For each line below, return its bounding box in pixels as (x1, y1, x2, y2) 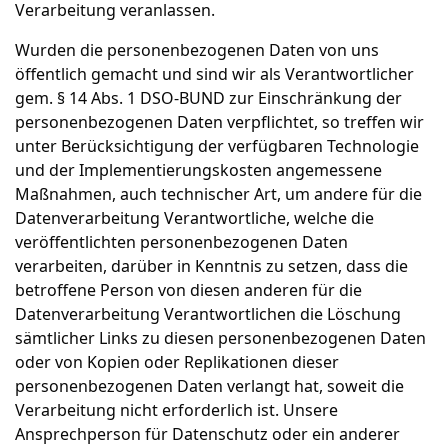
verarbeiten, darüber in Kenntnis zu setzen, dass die (15, 255, 408, 277)
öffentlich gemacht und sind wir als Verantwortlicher (15, 63, 414, 85)
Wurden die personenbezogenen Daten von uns (15, 39, 379, 61)
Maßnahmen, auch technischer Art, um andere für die (15, 183, 422, 205)
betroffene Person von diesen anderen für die (15, 279, 362, 301)
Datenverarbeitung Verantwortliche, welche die (15, 207, 374, 229)
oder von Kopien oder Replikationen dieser (15, 351, 339, 373)
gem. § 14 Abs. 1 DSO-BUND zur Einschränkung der (15, 87, 402, 109)
